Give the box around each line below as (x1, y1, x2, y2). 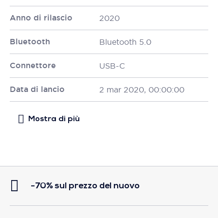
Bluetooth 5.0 (99, 37, 151, 47)
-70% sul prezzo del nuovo (31, 181, 140, 191)
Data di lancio (10, 84, 65, 94)
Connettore (10, 60, 56, 71)
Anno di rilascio (10, 13, 73, 23)
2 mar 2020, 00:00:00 (99, 85, 184, 94)
